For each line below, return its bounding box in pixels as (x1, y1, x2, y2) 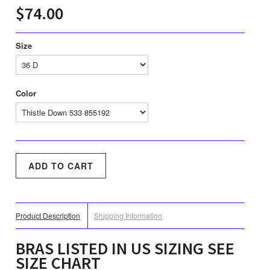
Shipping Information (94, 210, 162, 221)
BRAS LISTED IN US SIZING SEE (16, 237, 234, 260)
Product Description (16, 210, 80, 221)
